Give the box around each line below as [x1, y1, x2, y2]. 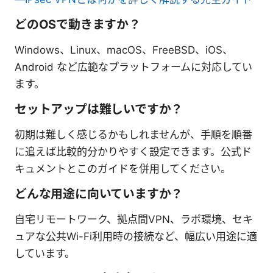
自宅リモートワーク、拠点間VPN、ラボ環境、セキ [15, 213, 253, 225]
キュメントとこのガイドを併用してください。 [15, 162, 231, 175]
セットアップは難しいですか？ [15, 101, 183, 116]
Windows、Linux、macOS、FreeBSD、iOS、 [15, 43, 233, 56]
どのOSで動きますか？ [15, 16, 141, 32]
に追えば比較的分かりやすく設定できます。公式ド [15, 145, 252, 158]
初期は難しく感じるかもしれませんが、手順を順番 [15, 128, 252, 141]
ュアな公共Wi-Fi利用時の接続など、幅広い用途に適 [15, 230, 257, 243]
